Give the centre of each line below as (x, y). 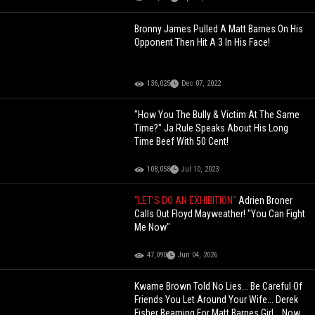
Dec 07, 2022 (201, 84)
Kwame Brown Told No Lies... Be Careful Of (219, 287)
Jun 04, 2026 (198, 255)
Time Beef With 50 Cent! (182, 142)
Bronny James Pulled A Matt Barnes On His (219, 29)
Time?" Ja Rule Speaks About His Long (212, 128)
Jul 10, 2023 (200, 169)
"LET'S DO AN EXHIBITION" (187, 201)
